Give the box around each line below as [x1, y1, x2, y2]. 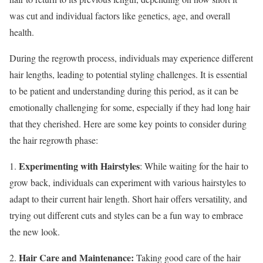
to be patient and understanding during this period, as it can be [9, 85, 238, 97]
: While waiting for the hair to [140, 160, 248, 173]
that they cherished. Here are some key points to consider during [9, 117, 247, 130]
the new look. [9, 225, 60, 238]
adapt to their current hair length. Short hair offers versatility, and [9, 193, 247, 205]
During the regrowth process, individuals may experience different [9, 52, 253, 65]
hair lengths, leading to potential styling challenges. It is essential [9, 68, 247, 81]
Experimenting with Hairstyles [19, 159, 140, 173]
